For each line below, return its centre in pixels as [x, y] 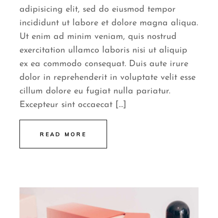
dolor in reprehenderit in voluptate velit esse [108, 77]
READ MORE [64, 134]
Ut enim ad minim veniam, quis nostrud [98, 36]
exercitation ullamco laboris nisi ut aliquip [104, 50]
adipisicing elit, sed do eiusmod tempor [98, 9]
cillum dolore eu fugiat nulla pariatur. [95, 91]
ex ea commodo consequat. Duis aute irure [104, 64]
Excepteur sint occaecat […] [73, 105]
